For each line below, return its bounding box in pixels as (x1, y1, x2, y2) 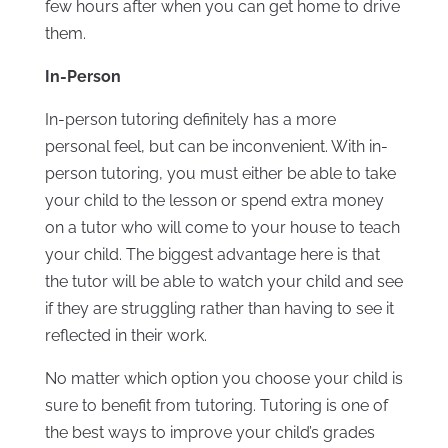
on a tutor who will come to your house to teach (44, 217, 400, 237)
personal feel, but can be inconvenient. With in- (44, 136, 388, 156)
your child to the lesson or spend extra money (44, 190, 384, 210)
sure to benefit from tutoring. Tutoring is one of (44, 395, 388, 415)
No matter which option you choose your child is (44, 368, 403, 388)
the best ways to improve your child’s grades (44, 422, 375, 442)
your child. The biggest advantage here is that (44, 244, 380, 264)
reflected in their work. (44, 325, 207, 345)
